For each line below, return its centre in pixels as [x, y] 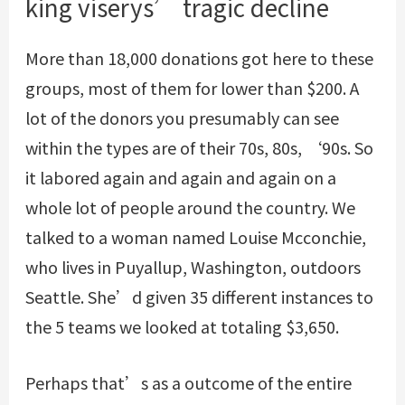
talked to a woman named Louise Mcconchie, [195, 237]
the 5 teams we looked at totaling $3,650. [182, 327]
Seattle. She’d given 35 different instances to [199, 297]
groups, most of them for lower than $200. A [192, 88]
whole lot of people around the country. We [190, 207]
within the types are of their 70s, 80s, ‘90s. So [199, 148]
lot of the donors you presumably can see [182, 118]
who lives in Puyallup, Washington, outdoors [193, 267]
